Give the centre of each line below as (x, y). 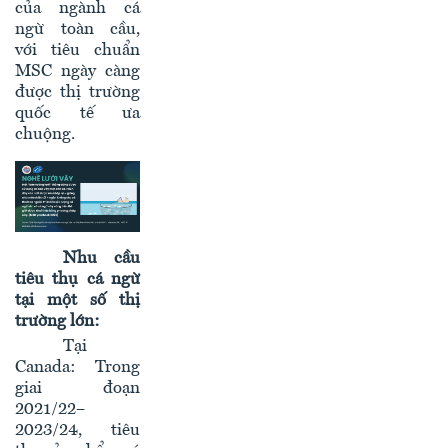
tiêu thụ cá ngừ (77, 279)
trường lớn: (57, 321)
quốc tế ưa (77, 114)
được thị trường (77, 93)
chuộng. (45, 135)
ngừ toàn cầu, (77, 30)
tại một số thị (77, 300)
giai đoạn (77, 388)
